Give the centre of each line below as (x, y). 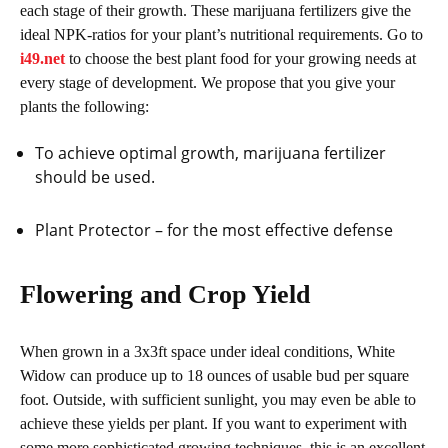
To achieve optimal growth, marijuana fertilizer (210, 152)
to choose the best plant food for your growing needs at (242, 58)
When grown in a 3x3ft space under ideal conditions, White (207, 351)
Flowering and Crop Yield (165, 294)
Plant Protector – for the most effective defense (214, 229)
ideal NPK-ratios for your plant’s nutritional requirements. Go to (221, 34)
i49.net (42, 58)
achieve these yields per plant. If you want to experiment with (213, 423)
